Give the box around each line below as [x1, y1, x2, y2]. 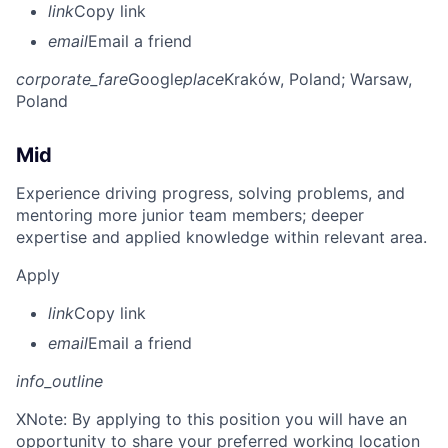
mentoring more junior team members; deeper [16, 204, 364, 225]
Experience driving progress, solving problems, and [16, 182, 405, 203]
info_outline [16, 370, 103, 391]
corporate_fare [16, 68, 128, 89]
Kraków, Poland [224, 68, 341, 89]
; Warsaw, [341, 68, 412, 89]
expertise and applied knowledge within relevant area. [16, 226, 427, 247]
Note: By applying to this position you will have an [26, 408, 407, 429]
